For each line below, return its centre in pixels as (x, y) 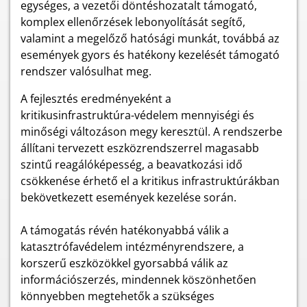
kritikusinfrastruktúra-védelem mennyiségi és (137, 115)
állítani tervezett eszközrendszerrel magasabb (140, 148)
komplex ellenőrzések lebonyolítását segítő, (133, 22)
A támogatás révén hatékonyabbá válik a (125, 230)
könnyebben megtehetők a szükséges (118, 296)
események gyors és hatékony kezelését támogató (150, 55)
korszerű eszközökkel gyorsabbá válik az (124, 263)
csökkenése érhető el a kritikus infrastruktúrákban (150, 181)
